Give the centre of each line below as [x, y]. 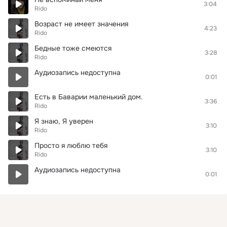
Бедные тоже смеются [73, 48]
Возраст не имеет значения [81, 24]
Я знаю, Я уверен [64, 121]
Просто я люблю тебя [71, 145]
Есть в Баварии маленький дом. [89, 97]
